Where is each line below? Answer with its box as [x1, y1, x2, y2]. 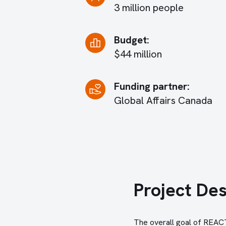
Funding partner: [114, 80, 190, 93]
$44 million [114, 47, 162, 61]
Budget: [114, 33, 149, 46]
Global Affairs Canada [114, 94, 212, 107]
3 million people [114, 1, 184, 14]
